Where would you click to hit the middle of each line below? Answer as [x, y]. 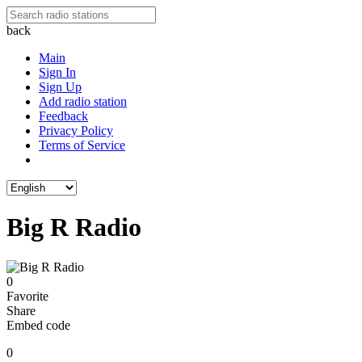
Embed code [38, 325]
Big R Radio [74, 227]
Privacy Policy [76, 130]
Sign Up [60, 87]
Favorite [27, 296]
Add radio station [83, 101]
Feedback [63, 116]
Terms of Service [82, 145]
